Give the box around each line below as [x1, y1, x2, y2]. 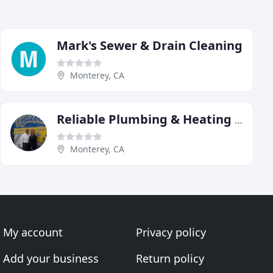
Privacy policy [135, 225, 206, 240]
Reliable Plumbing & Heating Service [235, 113, 243, 127]
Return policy [135, 251, 204, 266]
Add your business [3, 251, 99, 266]
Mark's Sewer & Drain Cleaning [57, 37, 243, 54]
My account [3, 225, 63, 240]
